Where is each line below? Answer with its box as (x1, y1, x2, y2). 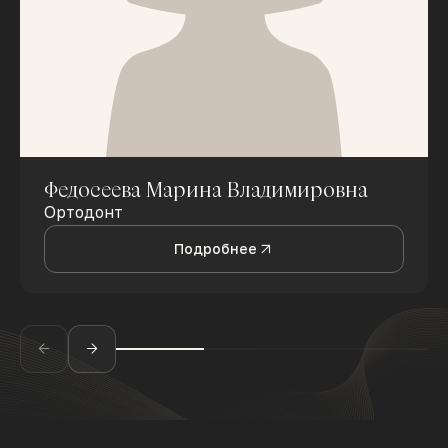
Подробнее (173, 241, 257, 258)
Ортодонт (44, 203, 123, 223)
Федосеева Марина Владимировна (44, 176, 368, 203)
